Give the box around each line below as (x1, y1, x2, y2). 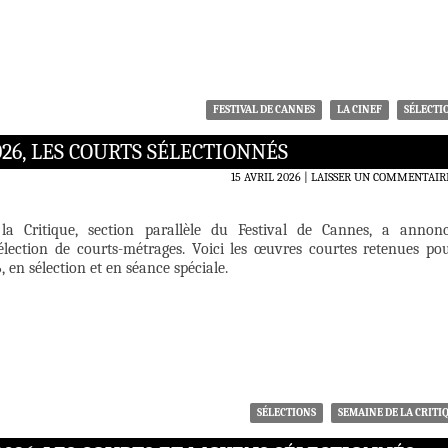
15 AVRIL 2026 (231, 170, 301, 185)
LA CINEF (337, 103, 382, 117)
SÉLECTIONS (257, 406, 316, 420)
